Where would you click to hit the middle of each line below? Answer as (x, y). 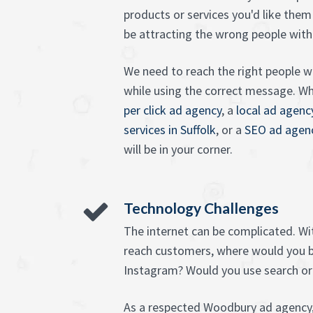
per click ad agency (173, 110)
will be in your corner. (178, 149)
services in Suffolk (170, 130)
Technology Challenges (201, 208)
